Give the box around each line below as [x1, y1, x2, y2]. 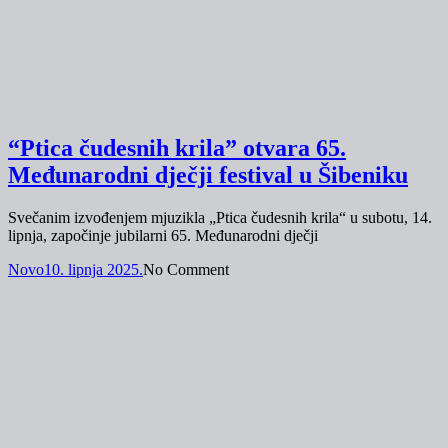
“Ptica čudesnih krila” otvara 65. [8, 134, 346, 161]
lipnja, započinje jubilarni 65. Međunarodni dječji [8, 226, 318, 244]
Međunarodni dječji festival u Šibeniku [8, 161, 408, 188]
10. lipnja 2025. [44, 260, 143, 278]
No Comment [143, 260, 229, 278]
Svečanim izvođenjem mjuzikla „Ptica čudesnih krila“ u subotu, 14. [8, 208, 432, 226]
